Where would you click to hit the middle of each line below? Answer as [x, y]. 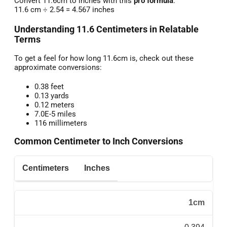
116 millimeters [61, 123]
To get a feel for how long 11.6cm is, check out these [104, 58]
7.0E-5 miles [55, 114]
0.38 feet [49, 86]
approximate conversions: [58, 67]
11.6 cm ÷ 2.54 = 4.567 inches [64, 10]
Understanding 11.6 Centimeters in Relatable [106, 30]
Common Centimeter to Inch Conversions [99, 142]
